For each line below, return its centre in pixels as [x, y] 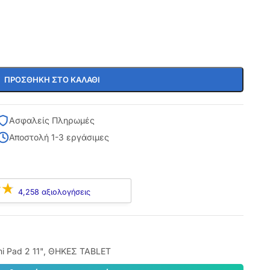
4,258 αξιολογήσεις [54, 192]
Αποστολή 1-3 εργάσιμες [59, 137]
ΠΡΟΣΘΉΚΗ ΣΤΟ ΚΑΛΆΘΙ [52, 80]
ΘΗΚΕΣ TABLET [79, 251]
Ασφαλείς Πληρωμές [52, 120]
